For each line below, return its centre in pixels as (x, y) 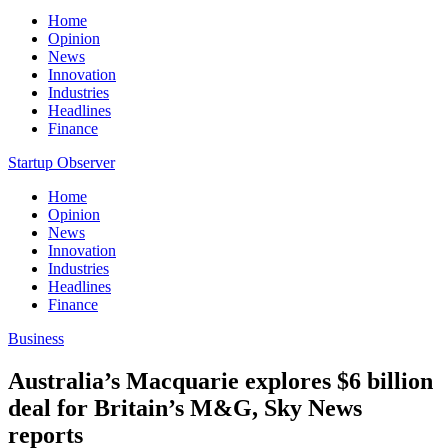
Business (36, 338)
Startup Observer (61, 162)
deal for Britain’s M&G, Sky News (185, 407)
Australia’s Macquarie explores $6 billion (220, 380)
